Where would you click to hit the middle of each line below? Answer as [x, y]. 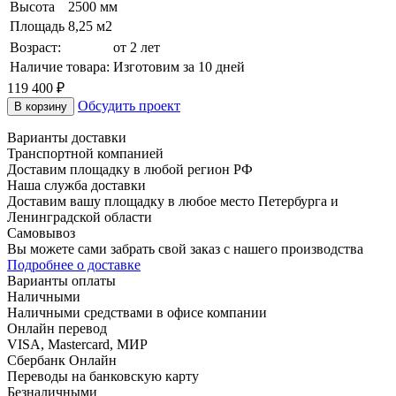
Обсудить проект [129, 105]
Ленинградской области [80, 217]
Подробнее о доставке [74, 264]
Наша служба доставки [76, 185]
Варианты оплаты [61, 280]
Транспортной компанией [85, 153]
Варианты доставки [67, 137]
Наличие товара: [60, 66]
